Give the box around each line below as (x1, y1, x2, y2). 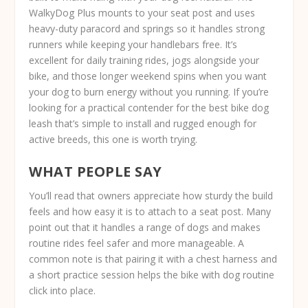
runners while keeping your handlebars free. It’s (29, 38, 238, 52)
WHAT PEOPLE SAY (29, 162, 162, 181)
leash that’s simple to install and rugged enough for (29, 117, 257, 131)
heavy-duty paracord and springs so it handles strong (29, 22, 265, 36)
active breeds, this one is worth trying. (29, 133, 198, 146)
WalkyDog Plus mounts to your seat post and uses (29, 6, 256, 20)
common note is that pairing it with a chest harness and (29, 252, 278, 265)
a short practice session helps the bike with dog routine (29, 267, 275, 281)
